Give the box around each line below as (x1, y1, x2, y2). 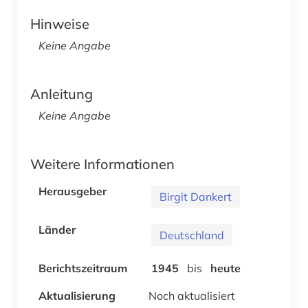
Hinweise (30, 14, 89, 32)
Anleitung (30, 85, 93, 102)
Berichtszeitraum (38, 261, 127, 275)
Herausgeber (38, 184, 107, 198)
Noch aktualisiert (148, 288, 235, 302)
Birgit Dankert (159, 189, 232, 203)
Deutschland (159, 228, 224, 242)
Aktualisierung (38, 288, 115, 302)
